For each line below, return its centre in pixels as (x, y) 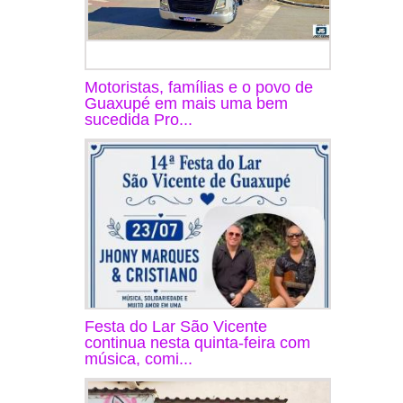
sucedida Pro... (139, 119)
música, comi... (139, 358)
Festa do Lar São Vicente (176, 326)
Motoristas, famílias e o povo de (199, 87)
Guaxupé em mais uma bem (186, 103)
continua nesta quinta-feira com (197, 342)
